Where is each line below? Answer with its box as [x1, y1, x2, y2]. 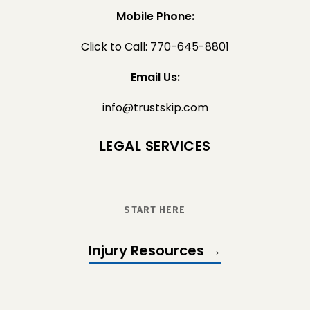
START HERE [124, 203, 186, 216]
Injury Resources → [89, 240, 221, 260]
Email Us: [130, 69, 180, 85]
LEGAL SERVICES [99, 136, 211, 156]
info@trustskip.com [102, 99, 208, 116]
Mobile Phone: [116, 8, 194, 24]
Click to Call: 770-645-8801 [81, 38, 229, 55]
